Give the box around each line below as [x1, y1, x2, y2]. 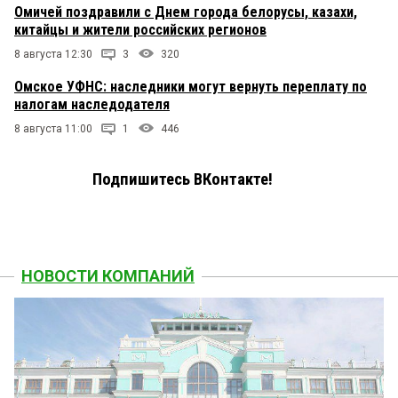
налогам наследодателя [14, 96, 170, 114]
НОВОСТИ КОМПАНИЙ [21, 267, 195, 286]
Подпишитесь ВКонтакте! [92, 170, 273, 190]
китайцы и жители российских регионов [14, 21, 267, 39]
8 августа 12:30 [14, 48, 92, 61]
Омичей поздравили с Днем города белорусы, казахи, [14, 4, 357, 21]
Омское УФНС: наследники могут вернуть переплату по [14, 78, 367, 96]
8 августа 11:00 [14, 123, 92, 136]
